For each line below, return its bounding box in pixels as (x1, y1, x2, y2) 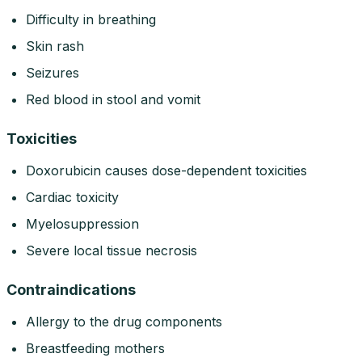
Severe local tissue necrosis (26, 242, 197, 259)
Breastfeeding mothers (26, 340, 165, 357)
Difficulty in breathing (26, 11, 156, 28)
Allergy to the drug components (26, 314, 222, 330)
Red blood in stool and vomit (26, 91, 200, 108)
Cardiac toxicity (26, 189, 119, 206)
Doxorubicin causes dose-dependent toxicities (26, 162, 307, 179)
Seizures (26, 65, 79, 82)
